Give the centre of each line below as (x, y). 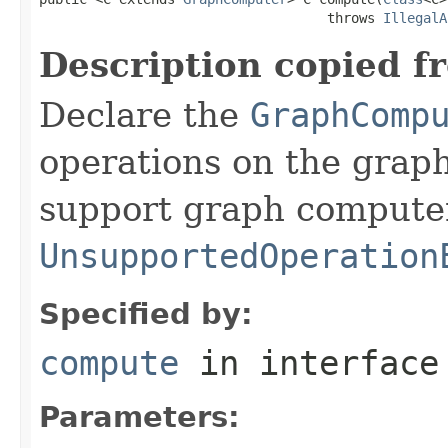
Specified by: (146, 313)
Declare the (144, 114)
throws (211, 17)
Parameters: (139, 416)
